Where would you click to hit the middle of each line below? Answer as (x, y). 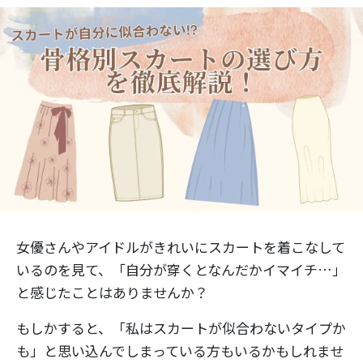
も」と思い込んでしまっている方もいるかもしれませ (180, 351)
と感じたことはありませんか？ (112, 293)
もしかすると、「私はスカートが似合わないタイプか (181, 328)
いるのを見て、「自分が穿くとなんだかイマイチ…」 (181, 270)
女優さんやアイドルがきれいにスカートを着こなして (181, 247)
